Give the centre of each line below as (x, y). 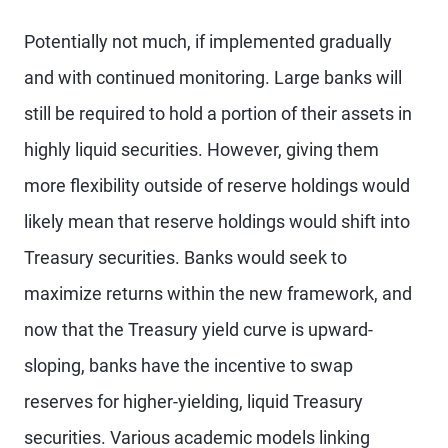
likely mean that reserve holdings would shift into (217, 221)
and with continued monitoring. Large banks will (213, 77)
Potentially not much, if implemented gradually (208, 41)
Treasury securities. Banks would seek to (185, 257)
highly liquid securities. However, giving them (201, 149)
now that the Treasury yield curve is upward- (198, 329)
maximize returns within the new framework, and (218, 293)
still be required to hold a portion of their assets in (218, 113)
